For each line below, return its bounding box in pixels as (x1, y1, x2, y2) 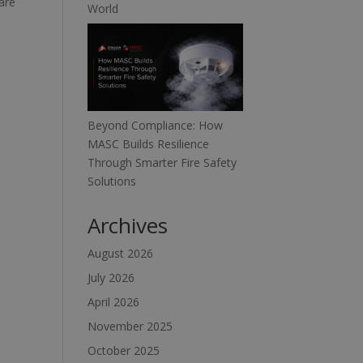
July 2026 (88, 269, 135, 285)
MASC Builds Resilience (88, 135, 210, 152)
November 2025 (88, 318, 173, 334)
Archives (88, 210, 169, 240)
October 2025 (88, 342, 160, 358)
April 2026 (88, 293, 140, 310)
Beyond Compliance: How (88, 117, 224, 133)
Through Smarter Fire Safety (88, 154, 237, 170)
